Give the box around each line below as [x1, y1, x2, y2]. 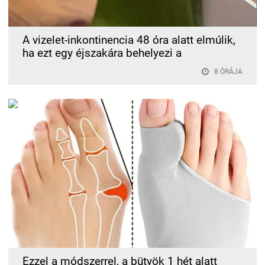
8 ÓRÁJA [214, 67, 243, 76]
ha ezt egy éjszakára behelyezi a [22, 46, 182, 60]
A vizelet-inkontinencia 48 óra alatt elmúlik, [22, 33, 235, 47]
